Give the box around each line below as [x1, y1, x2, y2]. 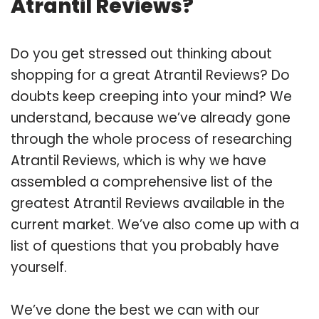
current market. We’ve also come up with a [11, 214, 299, 234]
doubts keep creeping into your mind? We [11, 86, 292, 106]
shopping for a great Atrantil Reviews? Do [11, 65, 290, 85]
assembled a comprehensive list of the [11, 172, 273, 192]
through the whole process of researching [11, 129, 292, 149]
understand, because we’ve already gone [11, 108, 291, 127]
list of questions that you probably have [11, 236, 279, 256]
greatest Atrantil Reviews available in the [11, 193, 285, 213]
